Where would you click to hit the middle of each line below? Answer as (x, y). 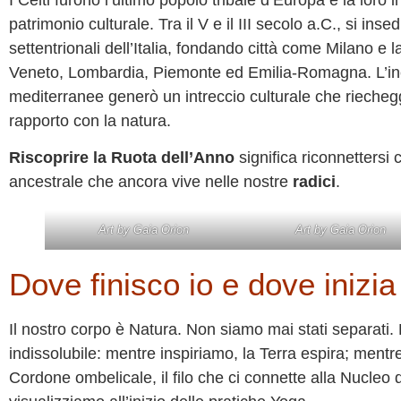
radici (314, 182)
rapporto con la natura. (90, 121)
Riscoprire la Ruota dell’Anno (124, 158)
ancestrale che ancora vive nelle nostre (151, 182)
